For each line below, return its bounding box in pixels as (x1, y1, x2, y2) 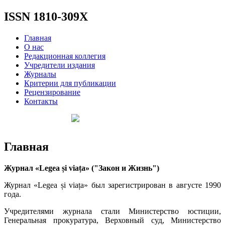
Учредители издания (24, 60, 95, 69)
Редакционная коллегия (24, 51, 105, 60)
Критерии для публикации (24, 78, 116, 87)
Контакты (24, 96, 58, 105)
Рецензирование (24, 87, 80, 96)
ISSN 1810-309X (4, 10, 88, 23)
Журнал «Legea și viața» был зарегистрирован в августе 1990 (4, 180, 221, 189)
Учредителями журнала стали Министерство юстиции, (4, 206, 221, 215)
